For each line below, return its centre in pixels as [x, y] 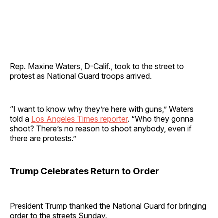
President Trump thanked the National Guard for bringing [108, 206]
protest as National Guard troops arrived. [81, 76]
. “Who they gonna [161, 119]
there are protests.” [43, 138]
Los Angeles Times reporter [79, 119]
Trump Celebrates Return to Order [84, 171]
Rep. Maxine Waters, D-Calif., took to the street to [97, 66]
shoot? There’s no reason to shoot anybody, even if [101, 129]
